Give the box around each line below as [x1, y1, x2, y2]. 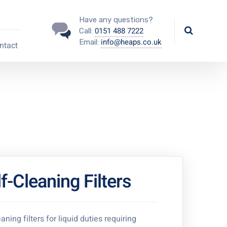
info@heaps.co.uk [100, 36, 162, 48]
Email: [79, 37, 101, 47]
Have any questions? [79, 15, 153, 24]
